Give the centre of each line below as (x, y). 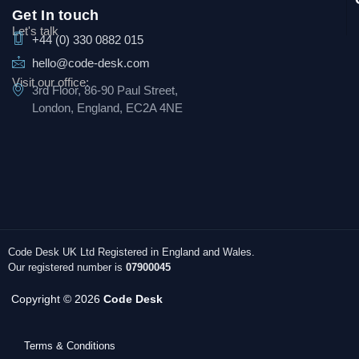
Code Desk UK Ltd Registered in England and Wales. (131, 252)
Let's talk (35, 30)
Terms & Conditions (70, 345)
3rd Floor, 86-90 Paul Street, (105, 90)
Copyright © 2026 (56, 298)
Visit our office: (50, 82)
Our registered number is (67, 267)
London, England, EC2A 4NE (107, 107)
